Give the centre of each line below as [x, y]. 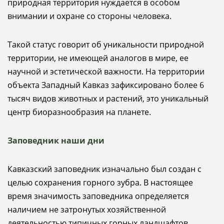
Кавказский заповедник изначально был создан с [104, 169]
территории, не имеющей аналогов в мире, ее [98, 58]
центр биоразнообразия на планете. [83, 112]
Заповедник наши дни [56, 140]
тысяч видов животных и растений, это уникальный [108, 98]
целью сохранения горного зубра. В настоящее [100, 182]
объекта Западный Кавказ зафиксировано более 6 [106, 85]
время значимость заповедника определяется [98, 196]
